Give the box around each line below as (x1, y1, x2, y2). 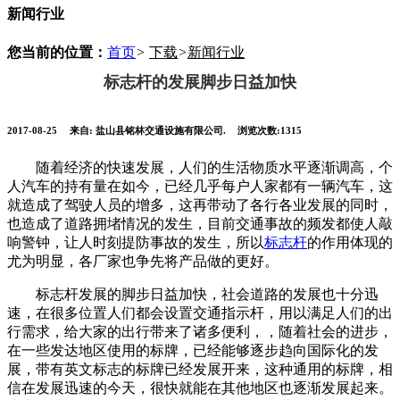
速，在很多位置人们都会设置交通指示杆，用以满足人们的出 (7, 305, 393, 321)
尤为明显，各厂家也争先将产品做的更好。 (7, 254, 279, 270)
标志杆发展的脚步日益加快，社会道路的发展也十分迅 (7, 287, 379, 303)
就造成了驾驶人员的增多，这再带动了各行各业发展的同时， (7, 197, 393, 213)
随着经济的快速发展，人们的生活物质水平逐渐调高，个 (7, 160, 393, 176)
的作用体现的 (307, 235, 393, 251)
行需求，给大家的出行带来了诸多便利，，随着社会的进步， (7, 324, 393, 340)
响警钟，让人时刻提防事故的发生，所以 (7, 235, 264, 251)
